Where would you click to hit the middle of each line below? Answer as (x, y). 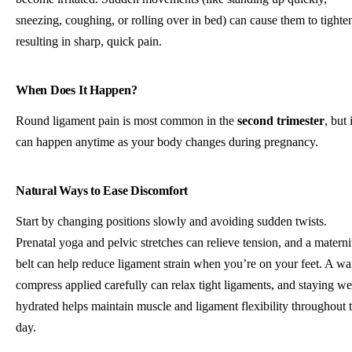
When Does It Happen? (77, 90)
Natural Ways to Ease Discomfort (102, 191)
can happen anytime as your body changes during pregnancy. (167, 142)
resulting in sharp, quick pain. (89, 42)
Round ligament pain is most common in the (126, 121)
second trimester (281, 121)
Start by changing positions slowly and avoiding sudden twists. (171, 222)
